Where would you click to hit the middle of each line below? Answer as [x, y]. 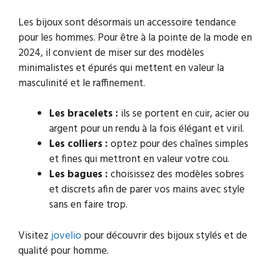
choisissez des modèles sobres [176, 175]
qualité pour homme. [63, 251]
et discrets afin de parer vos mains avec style [147, 190]
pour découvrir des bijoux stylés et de [164, 236]
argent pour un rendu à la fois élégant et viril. [147, 129]
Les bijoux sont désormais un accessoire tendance [127, 22]
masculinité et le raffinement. [82, 83]
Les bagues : [79, 175]
